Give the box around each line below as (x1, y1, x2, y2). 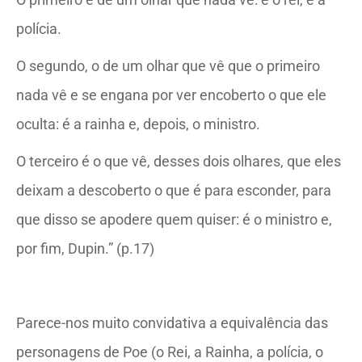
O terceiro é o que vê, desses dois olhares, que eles (16, 153, 341, 170)
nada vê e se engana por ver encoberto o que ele (16, 86, 326, 103)
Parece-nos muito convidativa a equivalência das (16, 314, 328, 331)
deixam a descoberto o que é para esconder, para (16, 182, 331, 199)
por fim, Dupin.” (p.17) (16, 240, 154, 257)
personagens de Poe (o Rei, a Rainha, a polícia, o (16, 343, 323, 360)
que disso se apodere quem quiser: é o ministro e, (16, 211, 332, 228)
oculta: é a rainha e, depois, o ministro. (16, 116, 260, 133)
